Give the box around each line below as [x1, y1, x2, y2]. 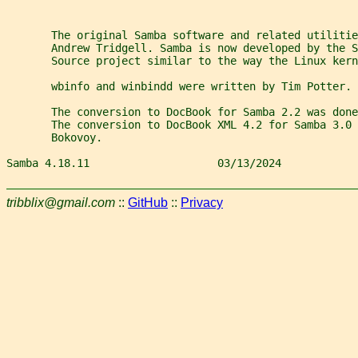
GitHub [128, 195, 168, 209]
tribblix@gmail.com [6, 195, 115, 209]
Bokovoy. [6, 130, 102, 144]
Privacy [181, 195, 223, 209]
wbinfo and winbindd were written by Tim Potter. [6, 79, 352, 93]
